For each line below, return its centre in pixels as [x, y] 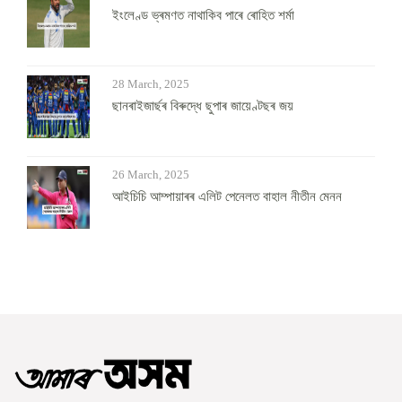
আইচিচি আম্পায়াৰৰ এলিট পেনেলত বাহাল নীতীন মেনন [227, 197]
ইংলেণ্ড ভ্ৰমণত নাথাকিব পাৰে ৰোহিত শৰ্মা [203, 16]
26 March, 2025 [151, 175]
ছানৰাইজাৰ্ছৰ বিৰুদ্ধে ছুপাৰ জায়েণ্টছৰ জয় [203, 106]
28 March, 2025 [151, 84]
